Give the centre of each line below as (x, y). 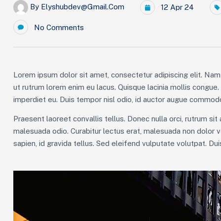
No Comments (59, 28)
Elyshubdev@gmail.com (83, 7)
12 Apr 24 (176, 7)
